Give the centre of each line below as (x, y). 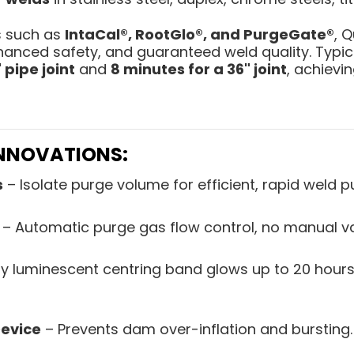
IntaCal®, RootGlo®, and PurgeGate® (200, 34)
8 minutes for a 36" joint (199, 69)
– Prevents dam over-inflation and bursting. (197, 329)
